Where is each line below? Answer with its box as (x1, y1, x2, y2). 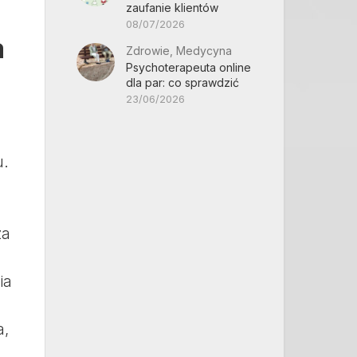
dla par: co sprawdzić (126, 76, 239, 89)
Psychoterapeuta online (126, 61, 251, 74)
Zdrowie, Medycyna (126, 44, 232, 57)
